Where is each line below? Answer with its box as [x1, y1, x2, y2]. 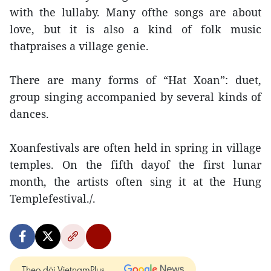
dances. [10, 106, 49, 121]
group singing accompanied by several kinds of [10, 90, 261, 104]
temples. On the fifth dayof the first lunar [10, 157, 261, 172]
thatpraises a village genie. [10, 39, 149, 53]
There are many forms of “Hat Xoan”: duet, [10, 73, 261, 87]
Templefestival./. [10, 191, 96, 206]
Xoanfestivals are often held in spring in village [10, 140, 261, 155]
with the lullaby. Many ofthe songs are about [10, 5, 261, 19]
